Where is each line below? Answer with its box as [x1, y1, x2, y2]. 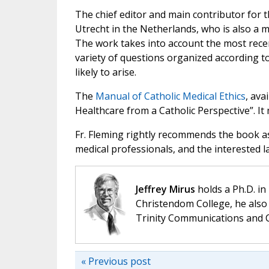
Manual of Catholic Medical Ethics [95, 89, 246, 103]
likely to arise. [74, 65, 136, 79]
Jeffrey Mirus [135, 183, 195, 196]
